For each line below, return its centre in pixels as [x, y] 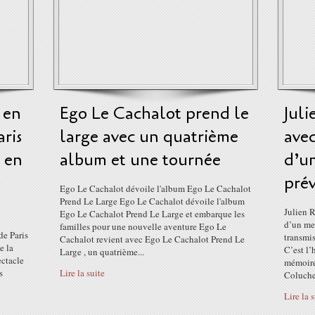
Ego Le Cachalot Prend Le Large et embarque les [152, 214]
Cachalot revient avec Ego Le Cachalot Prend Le [152, 239]
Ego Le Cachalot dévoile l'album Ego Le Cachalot [155, 188]
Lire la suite [82, 273]
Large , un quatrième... [102, 252]
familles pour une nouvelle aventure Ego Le [143, 226]
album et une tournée [140, 160]
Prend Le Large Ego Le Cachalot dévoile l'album [152, 201]
